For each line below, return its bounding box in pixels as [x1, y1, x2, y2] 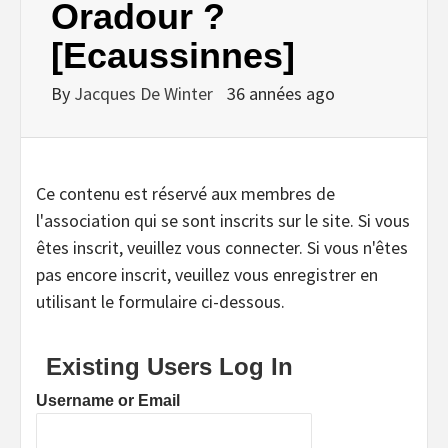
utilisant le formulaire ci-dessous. [36, 289, 285, 313]
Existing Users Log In [46, 352, 293, 380]
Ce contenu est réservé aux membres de [36, 181, 335, 205]
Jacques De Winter [74, 81, 217, 105]
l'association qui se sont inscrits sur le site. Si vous [36, 208, 410, 232]
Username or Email [36, 391, 180, 409]
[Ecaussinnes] [51, 34, 295, 76]
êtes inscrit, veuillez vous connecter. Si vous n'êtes [36, 235, 408, 259]
